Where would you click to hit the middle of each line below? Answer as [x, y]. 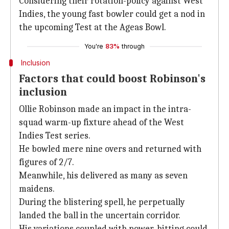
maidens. [37, 189]
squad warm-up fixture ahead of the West [101, 122]
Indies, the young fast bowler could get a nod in [112, 14]
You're [94, 46]
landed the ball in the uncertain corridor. [100, 215]
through [133, 46]
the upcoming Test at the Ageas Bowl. [93, 27]
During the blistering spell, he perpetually [102, 202]
